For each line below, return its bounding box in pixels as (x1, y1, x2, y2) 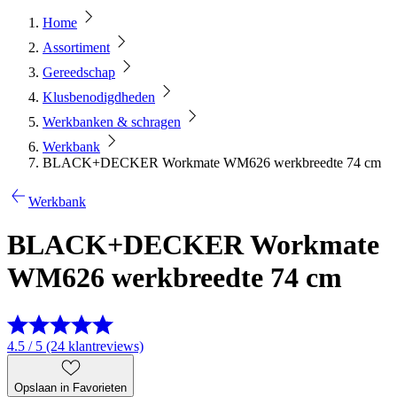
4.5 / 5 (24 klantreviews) (7, 338, 144, 354)
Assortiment (43, 40, 110, 55)
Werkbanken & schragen (43, 114, 181, 129)
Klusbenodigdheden (43, 90, 155, 105)
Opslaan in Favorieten (14, 380, 127, 394)
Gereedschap (43, 65, 115, 80)
